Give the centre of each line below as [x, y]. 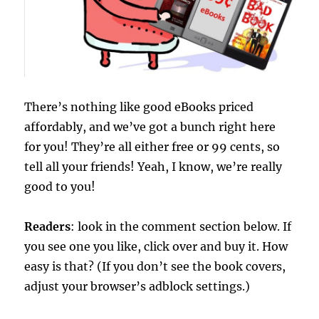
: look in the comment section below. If [181, 227]
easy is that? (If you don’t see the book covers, [155, 267]
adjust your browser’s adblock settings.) [137, 287]
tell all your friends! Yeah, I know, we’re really [153, 167]
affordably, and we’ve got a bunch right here [150, 127]
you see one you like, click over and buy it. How [156, 247]
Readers [48, 227]
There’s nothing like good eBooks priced [139, 107]
